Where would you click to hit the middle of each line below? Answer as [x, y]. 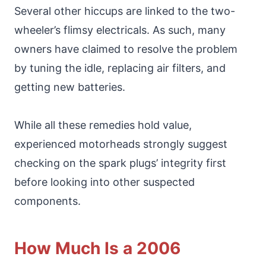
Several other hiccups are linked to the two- [125, 11]
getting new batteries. [70, 87]
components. [47, 201]
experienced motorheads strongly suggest [121, 144]
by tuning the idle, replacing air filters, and [120, 68]
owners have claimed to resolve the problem [126, 49]
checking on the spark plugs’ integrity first [120, 163]
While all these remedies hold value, [103, 125]
